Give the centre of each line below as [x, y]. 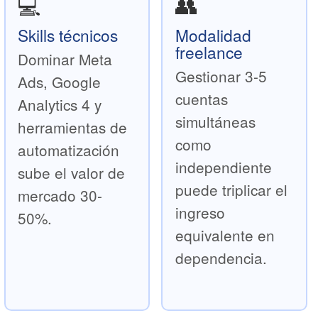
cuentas [201, 98]
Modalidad [213, 34]
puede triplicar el [231, 189]
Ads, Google [60, 81]
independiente [223, 166]
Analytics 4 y [60, 104]
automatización [69, 149]
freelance [209, 51]
